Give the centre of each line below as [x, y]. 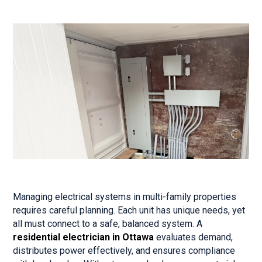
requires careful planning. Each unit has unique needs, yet [129, 211]
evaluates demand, [194, 237]
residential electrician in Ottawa [84, 237]
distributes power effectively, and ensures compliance [124, 251]
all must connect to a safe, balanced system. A [108, 224]
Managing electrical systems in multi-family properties [125, 197]
